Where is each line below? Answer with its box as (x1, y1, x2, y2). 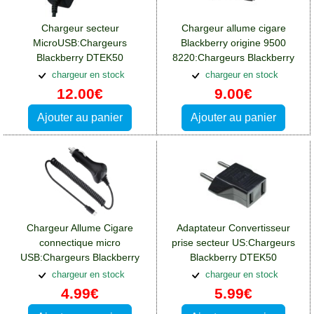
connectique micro (39, 237, 121, 249)
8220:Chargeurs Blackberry (172, 52, 294, 64)
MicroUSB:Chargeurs (33, 37, 127, 49)
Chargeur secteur (41, 22, 119, 34)
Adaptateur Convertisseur (177, 222, 290, 234)
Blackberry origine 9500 (181, 37, 286, 49)
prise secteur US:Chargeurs (172, 237, 295, 249)
